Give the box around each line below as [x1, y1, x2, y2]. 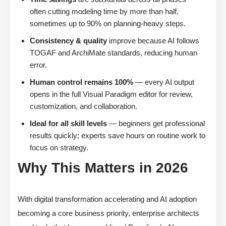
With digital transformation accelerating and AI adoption [18, 195, 197, 204]
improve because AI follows [107, 36, 199, 45]
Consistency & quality [30, 36, 107, 45]
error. [30, 61, 47, 70]
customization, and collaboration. [30, 102, 137, 111]
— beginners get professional [107, 119, 205, 128]
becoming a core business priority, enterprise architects [18, 209, 199, 218]
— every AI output [133, 78, 194, 87]
